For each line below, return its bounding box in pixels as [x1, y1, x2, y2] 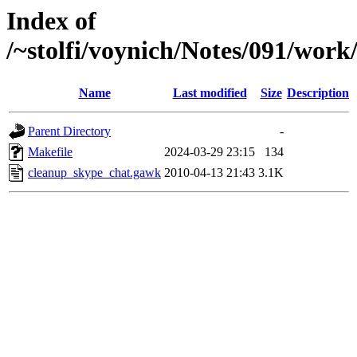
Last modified [172, 86, 247, 100]
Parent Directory [28, 124, 111, 139]
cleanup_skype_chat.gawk [28, 166, 161, 180]
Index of [6, 6, 96, 35]
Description [287, 86, 349, 100]
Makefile [28, 145, 73, 159]
